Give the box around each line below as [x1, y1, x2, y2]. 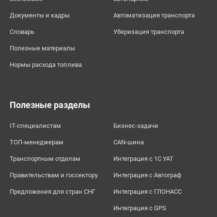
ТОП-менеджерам [10, 139, 63, 146]
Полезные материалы [10, 45, 75, 52]
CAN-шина [113, 139, 144, 146]
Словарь [10, 28, 34, 36]
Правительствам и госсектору [10, 171, 98, 179]
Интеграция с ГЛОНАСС [113, 188, 182, 196]
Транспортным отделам [10, 155, 80, 163]
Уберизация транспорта [113, 28, 184, 36]
